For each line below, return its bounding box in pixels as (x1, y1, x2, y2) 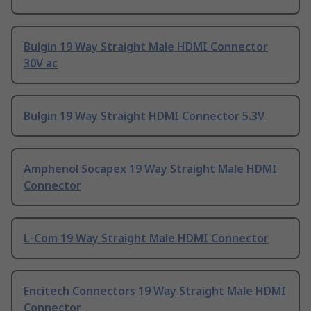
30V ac (24, 56, 58, 72)
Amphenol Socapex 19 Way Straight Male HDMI (24, 161, 277, 177)
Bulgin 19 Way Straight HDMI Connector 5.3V (24, 108, 264, 124)
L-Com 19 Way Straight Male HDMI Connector (24, 230, 269, 246)
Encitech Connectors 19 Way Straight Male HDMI (24, 283, 286, 299)
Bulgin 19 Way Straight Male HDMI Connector (24, 39, 268, 55)
